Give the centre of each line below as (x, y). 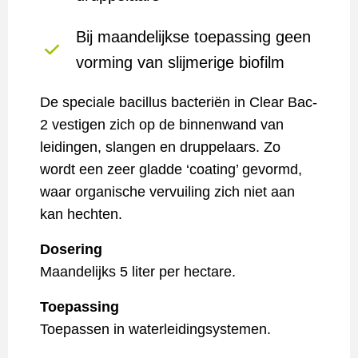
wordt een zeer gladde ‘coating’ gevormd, (171, 169)
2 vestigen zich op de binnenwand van (162, 124)
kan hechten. (81, 214)
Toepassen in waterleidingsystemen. (155, 329)
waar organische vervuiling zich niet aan (167, 191)
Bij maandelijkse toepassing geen (193, 36)
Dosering (71, 249)
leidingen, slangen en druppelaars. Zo (160, 147)
